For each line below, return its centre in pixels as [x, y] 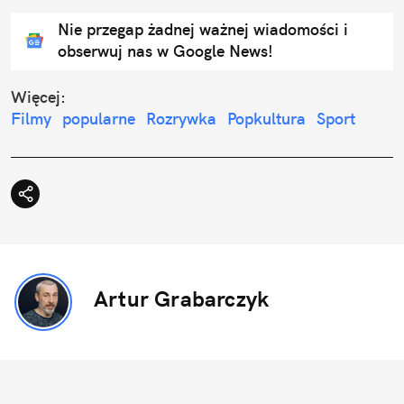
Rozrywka [181, 118]
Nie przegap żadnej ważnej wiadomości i [203, 29]
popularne [99, 118]
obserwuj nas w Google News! [165, 50]
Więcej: [38, 96]
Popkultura [266, 118]
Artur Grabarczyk [182, 298]
